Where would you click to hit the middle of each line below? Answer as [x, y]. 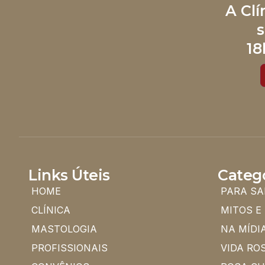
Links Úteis [69, 175]
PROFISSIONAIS [70, 248]
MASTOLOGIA [64, 229]
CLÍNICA [51, 210]
